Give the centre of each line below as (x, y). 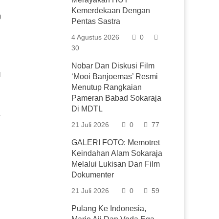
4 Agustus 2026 (96, 37)
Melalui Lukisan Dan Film (116, 164)
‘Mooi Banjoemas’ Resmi (115, 77)
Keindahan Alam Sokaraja (117, 153)
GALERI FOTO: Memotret (116, 142)
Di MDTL (87, 109)
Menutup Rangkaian (107, 87)
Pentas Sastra (96, 21)
